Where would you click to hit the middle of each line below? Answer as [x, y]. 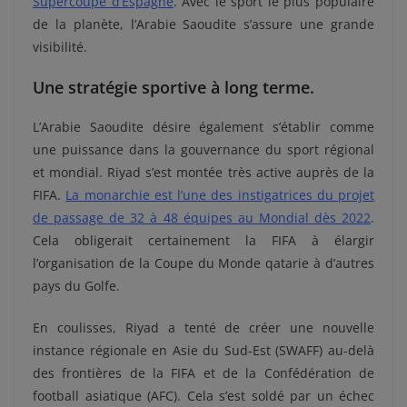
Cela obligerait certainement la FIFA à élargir [203, 240]
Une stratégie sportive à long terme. [174, 87]
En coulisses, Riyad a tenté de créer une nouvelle [203, 327]
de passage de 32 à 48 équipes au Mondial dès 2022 [202, 217]
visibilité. [60, 46]
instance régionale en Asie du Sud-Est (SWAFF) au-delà [203, 350]
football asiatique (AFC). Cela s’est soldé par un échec [203, 395]
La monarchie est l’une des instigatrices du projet [220, 194]
